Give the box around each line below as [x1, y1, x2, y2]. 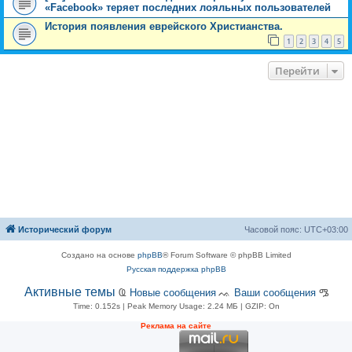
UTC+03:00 [304, 225, 348, 235]
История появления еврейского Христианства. [45, 20, 283, 32]
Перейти [275, 64, 320, 79]
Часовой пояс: [244, 225, 304, 235]
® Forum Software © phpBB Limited [162, 251, 291, 260]
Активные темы [24, 285, 115, 299]
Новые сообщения [129, 287, 216, 299]
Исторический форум [18, 225, 112, 235]
